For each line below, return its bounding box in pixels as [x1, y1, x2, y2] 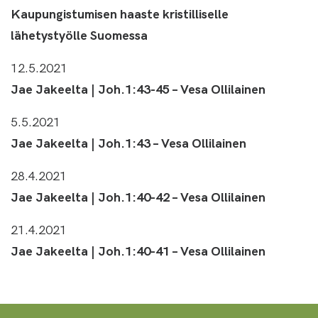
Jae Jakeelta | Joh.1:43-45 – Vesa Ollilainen [11, 79, 265, 97]
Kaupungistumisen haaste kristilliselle [11, 4, 229, 22]
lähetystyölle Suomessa [11, 26, 148, 43]
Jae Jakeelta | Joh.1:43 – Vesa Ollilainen [11, 133, 246, 151]
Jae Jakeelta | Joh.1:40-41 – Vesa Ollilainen [11, 241, 265, 259]
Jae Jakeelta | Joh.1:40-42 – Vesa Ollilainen [11, 187, 265, 205]
